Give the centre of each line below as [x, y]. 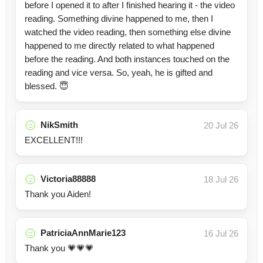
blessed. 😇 [47, 86]
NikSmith [59, 125]
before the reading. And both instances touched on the [127, 59]
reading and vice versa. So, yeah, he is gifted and [119, 73]
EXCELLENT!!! [54, 140]
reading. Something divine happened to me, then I [119, 18]
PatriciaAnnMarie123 [83, 233]
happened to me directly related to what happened [119, 45]
